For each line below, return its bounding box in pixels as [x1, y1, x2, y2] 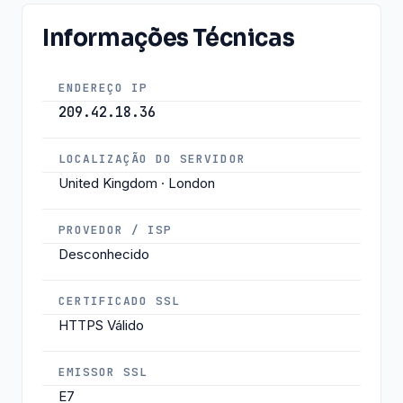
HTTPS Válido [58, 316, 144, 334]
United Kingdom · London [58, 174, 215, 192]
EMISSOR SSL [58, 363, 148, 380]
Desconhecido [58, 245, 149, 263]
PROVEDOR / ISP [58, 221, 173, 237]
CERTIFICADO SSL [58, 292, 181, 309]
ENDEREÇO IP [58, 79, 148, 95]
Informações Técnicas [42, 22, 295, 52]
